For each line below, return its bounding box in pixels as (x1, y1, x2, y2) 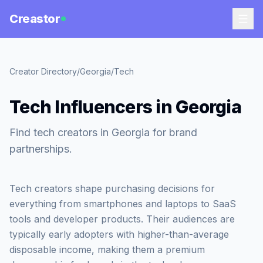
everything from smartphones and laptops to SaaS (9, 198, 236, 210)
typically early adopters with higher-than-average (9, 228, 229, 240)
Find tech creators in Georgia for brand (9, 126, 197, 139)
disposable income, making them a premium (9, 244, 205, 255)
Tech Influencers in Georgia (9, 96, 241, 117)
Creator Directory (9, 66, 77, 76)
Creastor (9, 12, 60, 26)
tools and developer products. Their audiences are (9, 213, 235, 225)
